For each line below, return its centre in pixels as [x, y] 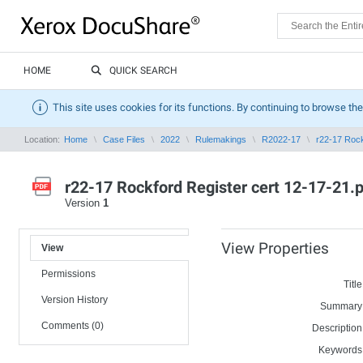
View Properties [275, 248]
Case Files [124, 139]
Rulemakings [221, 139]
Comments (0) [73, 326]
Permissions [68, 274]
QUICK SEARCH [143, 70]
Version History [75, 300]
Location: [43, 139]
